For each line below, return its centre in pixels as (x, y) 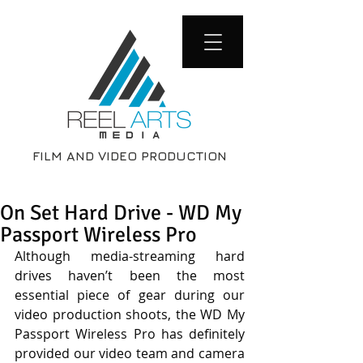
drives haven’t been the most (130, 275)
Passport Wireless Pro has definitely (130, 334)
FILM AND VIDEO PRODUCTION (130, 156)
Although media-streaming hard (130, 256)
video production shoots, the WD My (130, 314)
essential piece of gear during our (130, 295)
